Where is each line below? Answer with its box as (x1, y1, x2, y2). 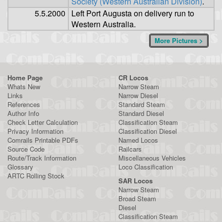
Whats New (7, 82, 40, 92)
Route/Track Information (7, 153, 76, 163)
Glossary (7, 162, 33, 172)
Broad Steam (118, 194, 156, 204)
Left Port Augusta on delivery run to (71, 7, 194, 19)
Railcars (118, 144, 142, 154)
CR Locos (118, 73, 148, 83)
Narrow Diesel (118, 91, 158, 101)
